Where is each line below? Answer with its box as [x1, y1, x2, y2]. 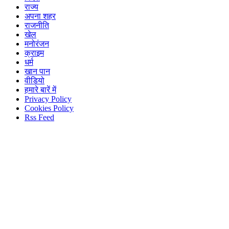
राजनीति [25, 21, 49, 30]
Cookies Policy [25, 104, 74, 113]
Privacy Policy [25, 95, 72, 104]
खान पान [25, 67, 50, 76]
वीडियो [25, 76, 44, 85]
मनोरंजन [25, 39, 49, 49]
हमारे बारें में [25, 85, 56, 95]
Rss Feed [25, 113, 54, 122]
